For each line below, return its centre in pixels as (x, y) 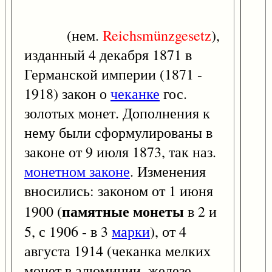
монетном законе (77, 172)
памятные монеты (123, 211)
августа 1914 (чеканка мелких (117, 251)
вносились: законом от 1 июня (119, 191)
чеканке (135, 94)
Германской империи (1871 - (113, 74)
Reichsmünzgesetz (157, 36)
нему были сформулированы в (118, 133)
